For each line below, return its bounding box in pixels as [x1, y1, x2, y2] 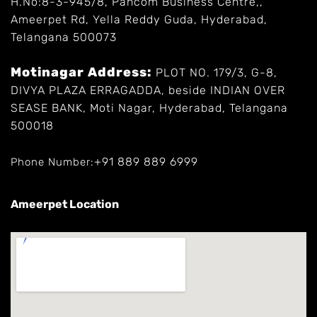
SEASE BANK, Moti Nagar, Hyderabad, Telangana [11, 101, 288, 115]
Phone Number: [11, 155, 94, 168]
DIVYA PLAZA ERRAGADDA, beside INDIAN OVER [11, 83, 285, 98]
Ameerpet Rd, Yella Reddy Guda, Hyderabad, [11, 13, 267, 27]
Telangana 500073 [11, 30, 117, 45]
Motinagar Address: [11, 64, 156, 81]
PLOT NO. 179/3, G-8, [156, 66, 277, 80]
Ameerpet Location [11, 197, 119, 212]
